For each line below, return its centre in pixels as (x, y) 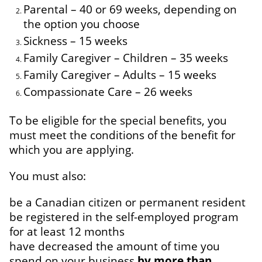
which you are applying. (72, 149)
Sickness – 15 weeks (75, 40)
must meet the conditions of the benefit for (123, 135)
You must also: (48, 175)
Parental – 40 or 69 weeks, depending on (130, 9)
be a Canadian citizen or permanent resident (127, 202)
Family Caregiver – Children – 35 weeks (126, 57)
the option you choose (82, 23)
